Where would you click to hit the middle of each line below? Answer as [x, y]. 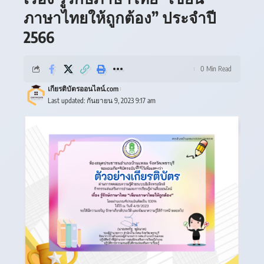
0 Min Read [216, 69]
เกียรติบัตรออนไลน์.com [83, 89]
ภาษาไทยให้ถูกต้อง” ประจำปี [120, 17]
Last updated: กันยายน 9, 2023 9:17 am [101, 100]
